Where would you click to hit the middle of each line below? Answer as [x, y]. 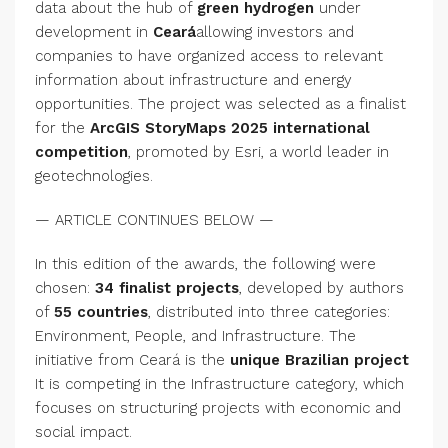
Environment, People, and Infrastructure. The [195, 336]
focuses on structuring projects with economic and [218, 408]
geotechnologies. [94, 176]
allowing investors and [275, 32]
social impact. [83, 432]
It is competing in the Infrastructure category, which [219, 384]
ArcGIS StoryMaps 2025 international [230, 128]
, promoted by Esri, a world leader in [258, 152]
